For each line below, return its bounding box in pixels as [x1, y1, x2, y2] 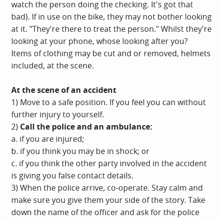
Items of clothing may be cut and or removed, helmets [11, 47, 211, 59]
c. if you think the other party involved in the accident [11, 157, 207, 169]
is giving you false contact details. [11, 170, 133, 181]
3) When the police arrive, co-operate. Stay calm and [11, 182, 203, 193]
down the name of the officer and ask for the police [11, 206, 199, 218]
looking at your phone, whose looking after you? [11, 35, 188, 46]
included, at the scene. [11, 60, 94, 71]
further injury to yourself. [11, 109, 104, 120]
